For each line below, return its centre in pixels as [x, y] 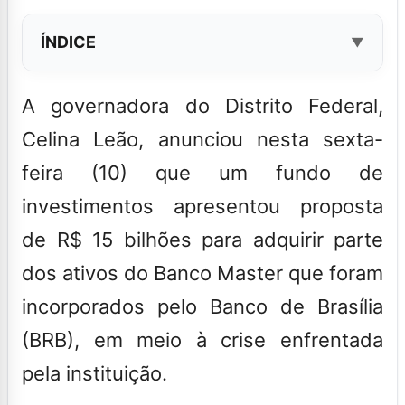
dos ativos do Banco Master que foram [202, 273]
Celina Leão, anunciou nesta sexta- [202, 139]
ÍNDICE [68, 42]
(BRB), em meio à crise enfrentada [202, 339]
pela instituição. [94, 373]
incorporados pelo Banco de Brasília [202, 306]
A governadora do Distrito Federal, [202, 105]
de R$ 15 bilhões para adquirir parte [202, 239]
